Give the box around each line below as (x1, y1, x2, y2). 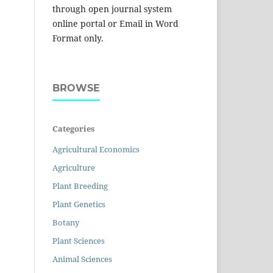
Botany (52, 217, 79, 229)
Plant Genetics (52, 199, 105, 210)
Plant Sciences (52, 235, 105, 247)
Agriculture (52, 162, 95, 174)
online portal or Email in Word (52, 18, 179, 30)
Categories (52, 123, 94, 135)
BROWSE (52, 82, 100, 94)
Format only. (52, 32, 104, 44)
